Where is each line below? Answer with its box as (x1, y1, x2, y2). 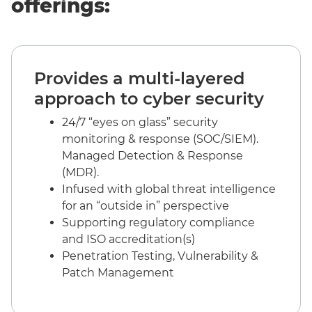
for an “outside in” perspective (62, 198, 229, 212)
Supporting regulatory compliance (62, 215, 255, 229)
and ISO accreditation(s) (62, 232, 195, 246)
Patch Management (62, 265, 174, 279)
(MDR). (62, 165, 99, 179)
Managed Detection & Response (62, 148, 243, 162)
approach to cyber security (34, 88, 264, 109)
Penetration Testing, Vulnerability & (62, 249, 258, 263)
